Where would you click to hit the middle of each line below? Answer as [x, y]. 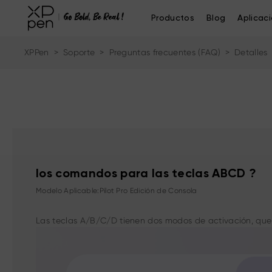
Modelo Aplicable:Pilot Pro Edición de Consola [117, 191]
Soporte [79, 52]
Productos [173, 18]
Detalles [251, 52]
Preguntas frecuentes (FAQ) [165, 52]
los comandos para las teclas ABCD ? [146, 175]
